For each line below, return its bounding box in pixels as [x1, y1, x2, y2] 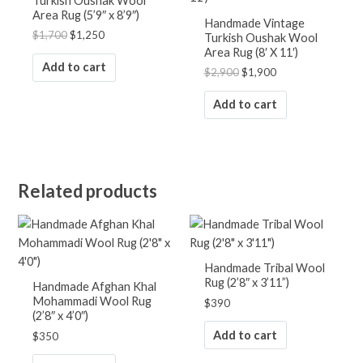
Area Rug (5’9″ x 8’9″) [32, 7, 139, 22]
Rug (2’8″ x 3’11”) [203, 275, 289, 290]
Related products [18, 180, 158, 203]
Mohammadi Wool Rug [32, 294, 152, 309]
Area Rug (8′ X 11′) [203, 45, 298, 59]
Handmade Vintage [203, 15, 305, 30]
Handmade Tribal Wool [203, 261, 325, 275]
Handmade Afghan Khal [32, 280, 156, 294]
